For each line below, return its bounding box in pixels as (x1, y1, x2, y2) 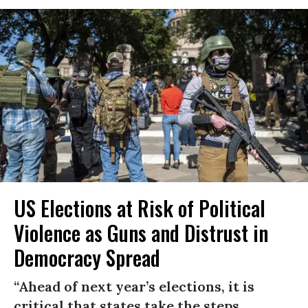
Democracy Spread (14, 241, 160, 273)
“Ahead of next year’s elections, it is (14, 277, 254, 295)
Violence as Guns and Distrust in (14, 217, 268, 248)
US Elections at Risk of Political (14, 192, 265, 223)
